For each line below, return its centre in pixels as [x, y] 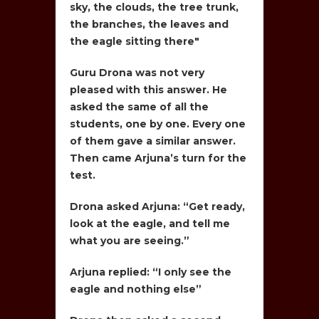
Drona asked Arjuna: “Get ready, [158, 206]
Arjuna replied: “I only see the [151, 272]
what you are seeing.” [130, 240]
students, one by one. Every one [158, 124]
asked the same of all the [140, 106]
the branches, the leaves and [150, 24]
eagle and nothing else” [136, 289]
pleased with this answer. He [149, 89]
